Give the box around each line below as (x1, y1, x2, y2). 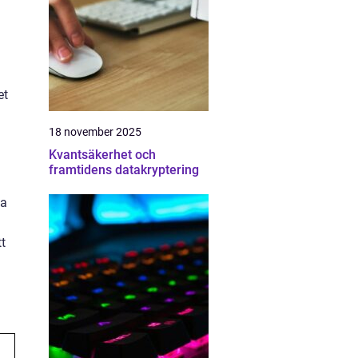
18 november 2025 (49, 125, 141, 138)
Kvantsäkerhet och (49, 147, 156, 162)
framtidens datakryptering (49, 162, 199, 177)
